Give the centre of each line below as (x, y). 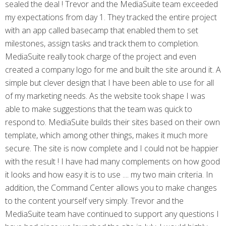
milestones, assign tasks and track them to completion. (102, 43)
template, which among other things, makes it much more (106, 135)
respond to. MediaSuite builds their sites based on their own (112, 122)
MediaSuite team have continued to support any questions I (112, 214)
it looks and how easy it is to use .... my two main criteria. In (109, 175)
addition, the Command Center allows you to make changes (111, 188)
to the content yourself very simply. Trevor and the (94, 201)
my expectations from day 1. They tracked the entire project (111, 17)
